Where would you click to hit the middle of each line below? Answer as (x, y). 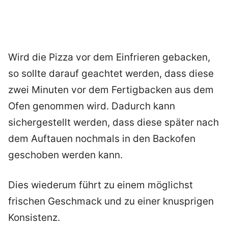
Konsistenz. (34, 217)
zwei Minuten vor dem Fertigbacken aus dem (111, 90)
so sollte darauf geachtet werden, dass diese (111, 74)
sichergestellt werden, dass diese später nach (113, 123)
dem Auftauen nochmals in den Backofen (102, 139)
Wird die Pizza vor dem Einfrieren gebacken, (109, 58)
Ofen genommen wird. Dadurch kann (92, 106)
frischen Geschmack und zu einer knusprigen (111, 201)
